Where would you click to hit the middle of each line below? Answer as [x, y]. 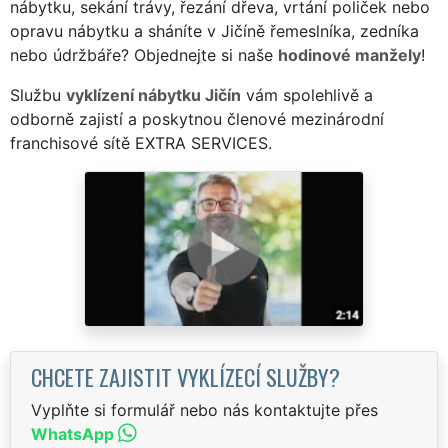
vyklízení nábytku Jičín [153, 94]
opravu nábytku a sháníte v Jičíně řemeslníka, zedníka [214, 30]
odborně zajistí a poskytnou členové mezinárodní [197, 118]
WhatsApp [72, 433]
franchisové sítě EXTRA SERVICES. [141, 142]
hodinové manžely [349, 54]
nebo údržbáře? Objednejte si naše [144, 54]
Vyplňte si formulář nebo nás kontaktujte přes [204, 409]
